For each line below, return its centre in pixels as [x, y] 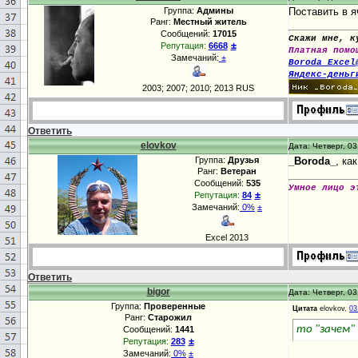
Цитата [305, 309]
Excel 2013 [227, 237]
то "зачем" [326, 330]
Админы [215, 10]
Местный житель [210, 22]
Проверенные [175, 306]
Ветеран [239, 171]
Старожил [170, 317]
